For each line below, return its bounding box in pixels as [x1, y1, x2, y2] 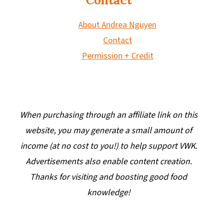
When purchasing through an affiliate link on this [19, 108, 198, 121]
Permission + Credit [81, 49, 154, 62]
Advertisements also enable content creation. [25, 155, 192, 168]
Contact [103, 34, 132, 46]
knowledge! [87, 186, 130, 199]
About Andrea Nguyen [78, 18, 156, 31]
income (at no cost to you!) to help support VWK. [20, 139, 197, 152]
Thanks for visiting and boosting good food [30, 170, 187, 183]
